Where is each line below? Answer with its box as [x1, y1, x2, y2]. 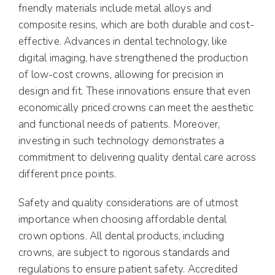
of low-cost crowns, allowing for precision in [18, 67, 224, 82]
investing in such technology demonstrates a [18, 133, 225, 148]
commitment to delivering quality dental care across [18, 150, 257, 165]
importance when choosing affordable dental [18, 212, 227, 227]
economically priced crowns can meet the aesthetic [18, 100, 254, 115]
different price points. [18, 166, 117, 181]
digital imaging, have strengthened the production [18, 50, 248, 65]
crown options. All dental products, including [18, 228, 225, 243]
